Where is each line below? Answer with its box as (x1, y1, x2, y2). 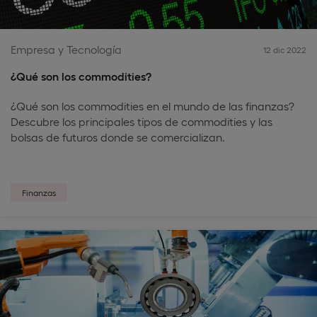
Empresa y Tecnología (11, 42, 122, 56)
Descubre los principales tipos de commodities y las (11, 115, 272, 128)
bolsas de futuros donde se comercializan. (11, 130, 225, 144)
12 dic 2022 (263, 45, 306, 54)
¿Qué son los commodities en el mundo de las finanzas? (11, 99, 294, 113)
